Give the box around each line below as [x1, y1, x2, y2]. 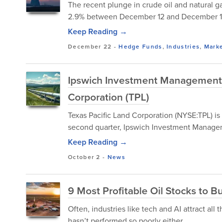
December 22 [68, 42, 112, 51]
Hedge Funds [118, 42, 163, 51]
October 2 [68, 153, 101, 161]
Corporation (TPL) [68, 89, 149, 104]
